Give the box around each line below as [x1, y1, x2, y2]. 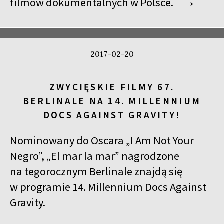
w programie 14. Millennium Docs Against [10, 179, 206, 194]
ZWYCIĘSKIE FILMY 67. [49, 80, 175, 93]
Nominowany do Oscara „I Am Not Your [10, 133, 194, 147]
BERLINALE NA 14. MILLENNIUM [22, 94, 201, 107]
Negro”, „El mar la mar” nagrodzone [10, 148, 179, 163]
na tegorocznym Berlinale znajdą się [10, 164, 182, 178]
